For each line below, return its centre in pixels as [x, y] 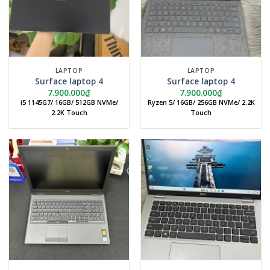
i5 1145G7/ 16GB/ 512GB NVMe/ [69, 102]
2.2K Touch [69, 112]
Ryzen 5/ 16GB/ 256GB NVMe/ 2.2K [201, 102]
